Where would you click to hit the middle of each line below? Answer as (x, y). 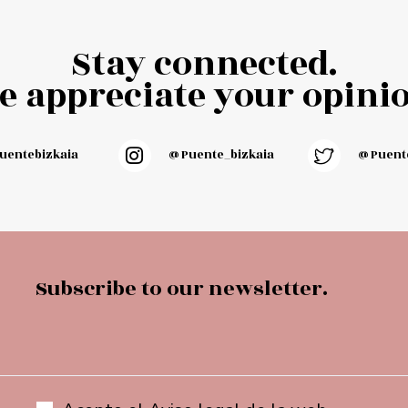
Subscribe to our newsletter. (181, 288)
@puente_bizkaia (220, 155)
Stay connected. (204, 64)
